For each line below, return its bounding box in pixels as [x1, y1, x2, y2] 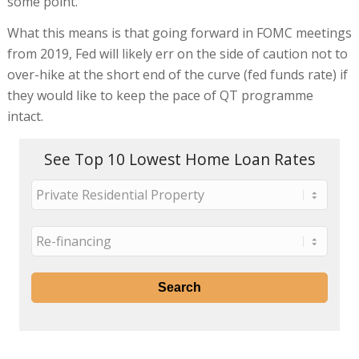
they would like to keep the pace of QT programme [6, 87, 313, 105]
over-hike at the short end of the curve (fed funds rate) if [6, 66, 348, 84]
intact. [6, 107, 43, 126]
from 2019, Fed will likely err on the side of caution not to [6, 45, 348, 63]
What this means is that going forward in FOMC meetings [6, 24, 352, 42]
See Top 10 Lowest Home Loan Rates [43, 148, 315, 171]
